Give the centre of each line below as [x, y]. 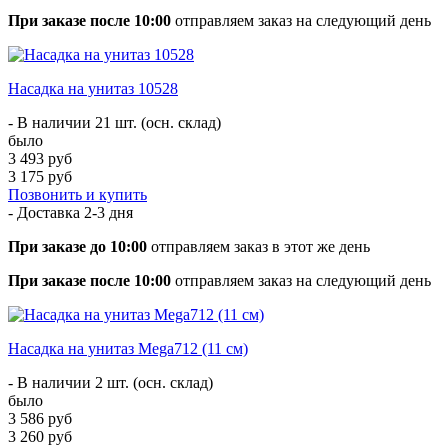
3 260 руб [40, 436]
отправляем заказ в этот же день [258, 246]
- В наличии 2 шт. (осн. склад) [110, 382]
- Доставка [46, 212]
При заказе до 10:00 [77, 246]
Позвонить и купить [77, 194]
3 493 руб [40, 158]
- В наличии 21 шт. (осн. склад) [114, 122]
